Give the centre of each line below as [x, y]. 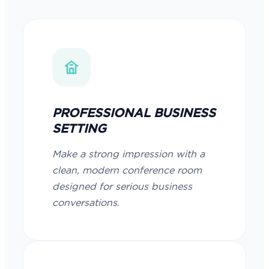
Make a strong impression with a [128, 154]
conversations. [86, 203]
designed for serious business [122, 187]
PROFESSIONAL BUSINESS [134, 113]
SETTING [79, 129]
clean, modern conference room [127, 171]
